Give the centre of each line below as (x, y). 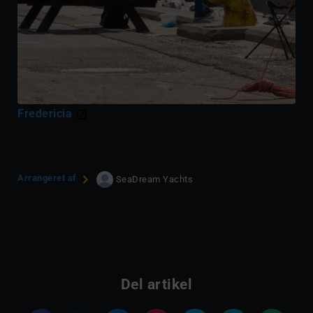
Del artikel (156, 285)
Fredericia (46, 114)
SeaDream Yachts (154, 180)
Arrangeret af (47, 178)
